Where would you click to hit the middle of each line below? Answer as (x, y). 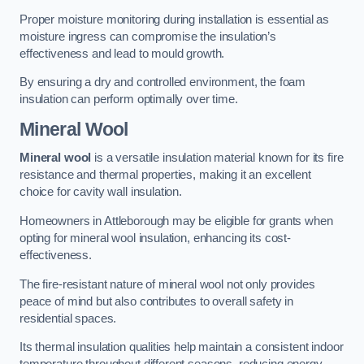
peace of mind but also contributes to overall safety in (157, 301)
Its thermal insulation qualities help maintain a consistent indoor (182, 347)
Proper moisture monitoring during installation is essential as (174, 19)
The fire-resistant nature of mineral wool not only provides (167, 284)
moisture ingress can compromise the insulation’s (148, 36)
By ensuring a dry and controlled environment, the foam (163, 82)
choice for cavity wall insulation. (101, 192)
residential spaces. (68, 318)
